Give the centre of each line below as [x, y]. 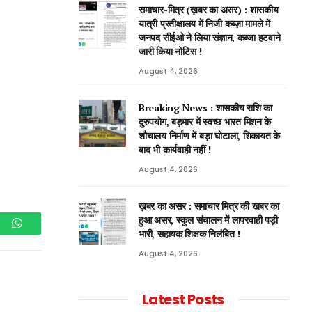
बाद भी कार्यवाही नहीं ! [175, 149]
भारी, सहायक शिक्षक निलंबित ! [189, 234]
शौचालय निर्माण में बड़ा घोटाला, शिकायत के [210, 135]
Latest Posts [183, 299]
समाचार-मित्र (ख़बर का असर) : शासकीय [209, 9]
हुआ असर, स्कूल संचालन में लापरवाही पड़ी [208, 220]
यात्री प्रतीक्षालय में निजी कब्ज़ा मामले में [205, 23]
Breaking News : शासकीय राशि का [205, 108]
